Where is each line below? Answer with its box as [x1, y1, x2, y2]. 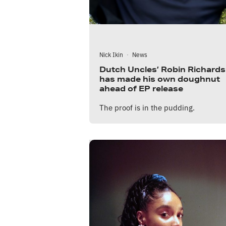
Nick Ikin [99, 50, 123, 59]
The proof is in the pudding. [99, 102, 195, 113]
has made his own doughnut [99, 74, 220, 84]
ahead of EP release [99, 84, 183, 94]
